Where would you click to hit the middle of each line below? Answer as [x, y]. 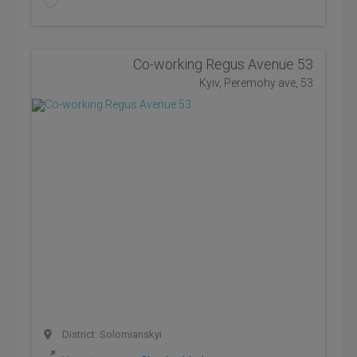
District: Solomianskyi [111, 334]
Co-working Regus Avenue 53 [223, 64]
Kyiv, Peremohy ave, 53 [256, 83]
